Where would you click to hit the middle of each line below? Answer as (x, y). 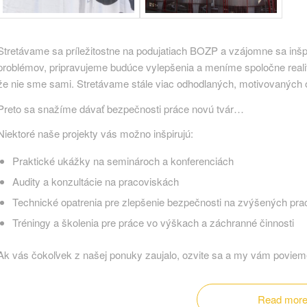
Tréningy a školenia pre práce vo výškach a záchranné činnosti (153, 223)
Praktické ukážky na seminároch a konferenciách (123, 161)
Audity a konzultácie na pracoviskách (95, 182)
